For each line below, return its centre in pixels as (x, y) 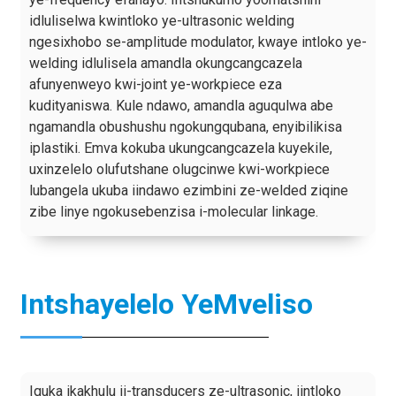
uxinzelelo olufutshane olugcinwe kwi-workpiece (179, 170)
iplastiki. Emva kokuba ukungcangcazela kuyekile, (180, 148)
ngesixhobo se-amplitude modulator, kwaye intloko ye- (198, 42)
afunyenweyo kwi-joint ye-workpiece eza (155, 85)
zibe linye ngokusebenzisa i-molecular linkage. (173, 212)
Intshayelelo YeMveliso (166, 305)
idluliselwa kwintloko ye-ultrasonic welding (161, 21)
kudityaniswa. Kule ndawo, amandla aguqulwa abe (181, 106)
